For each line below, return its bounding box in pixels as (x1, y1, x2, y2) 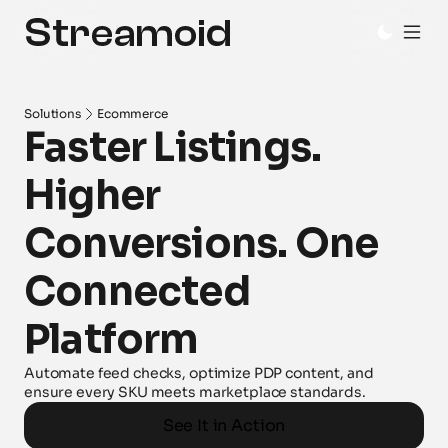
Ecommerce (96, 106, 168, 121)
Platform (24, 314, 199, 365)
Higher (24, 170, 161, 221)
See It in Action (162, 415, 286, 436)
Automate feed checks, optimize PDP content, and (24, 364, 374, 382)
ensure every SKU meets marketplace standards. (24, 383, 366, 401)
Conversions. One (24, 218, 379, 269)
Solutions (24, 106, 81, 121)
